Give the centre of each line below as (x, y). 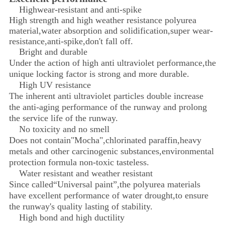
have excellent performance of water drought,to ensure (108, 195)
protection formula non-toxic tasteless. (79, 162)
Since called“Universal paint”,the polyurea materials (104, 184)
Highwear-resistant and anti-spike (80, 9)
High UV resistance (55, 85)
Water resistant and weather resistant (86, 173)
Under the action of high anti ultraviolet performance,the (112, 63)
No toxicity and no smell (64, 129)
